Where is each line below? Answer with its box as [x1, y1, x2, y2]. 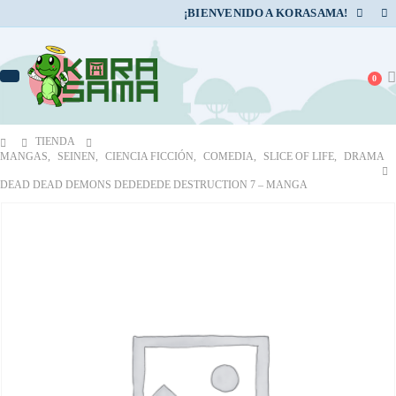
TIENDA [35, 135, 75, 148]
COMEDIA [203, 150, 254, 163]
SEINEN [57, 150, 95, 163]
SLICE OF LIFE [263, 150, 334, 163]
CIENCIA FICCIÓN [105, 150, 194, 163]
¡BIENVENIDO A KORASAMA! [183, 7, 348, 19]
